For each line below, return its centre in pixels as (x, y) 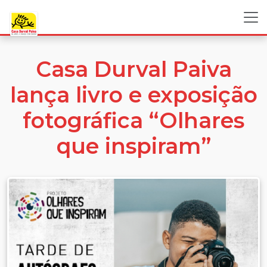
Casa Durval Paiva (133, 69)
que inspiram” (133, 146)
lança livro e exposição (133, 95)
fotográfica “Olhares (133, 120)
